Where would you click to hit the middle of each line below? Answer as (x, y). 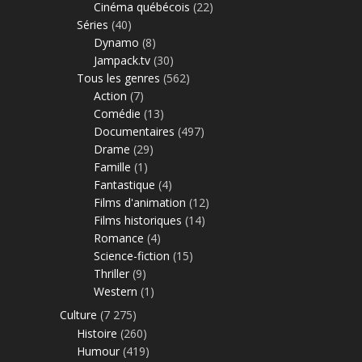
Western (116, 292)
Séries (93, 25)
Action (110, 96)
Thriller (112, 274)
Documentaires (134, 132)
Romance (119, 238)
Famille (112, 167)
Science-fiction (132, 256)
